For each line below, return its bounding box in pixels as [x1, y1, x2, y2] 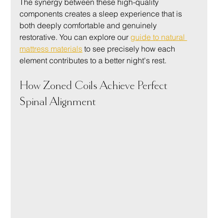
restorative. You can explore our [19, 32, 131, 42]
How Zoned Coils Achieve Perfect [19, 80, 170, 92]
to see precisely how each [82, 44, 178, 54]
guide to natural [130, 32, 187, 42]
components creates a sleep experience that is [19, 9, 184, 19]
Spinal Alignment [19, 96, 96, 108]
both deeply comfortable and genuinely [19, 20, 159, 31]
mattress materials [19, 44, 83, 54]
